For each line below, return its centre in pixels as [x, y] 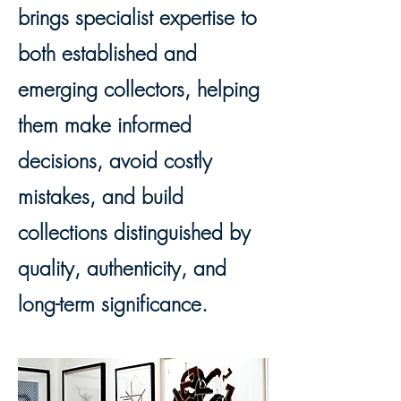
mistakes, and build [101, 196]
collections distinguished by [134, 232]
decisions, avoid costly [115, 161]
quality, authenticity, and [122, 268]
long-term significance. [113, 304]
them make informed [105, 125]
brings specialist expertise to [137, 17]
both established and [107, 53]
